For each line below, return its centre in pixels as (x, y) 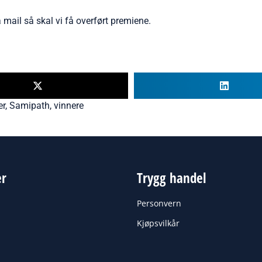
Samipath (30, 106)
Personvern (159, 204)
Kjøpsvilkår (158, 223)
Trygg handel (171, 178)
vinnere (69, 106)
